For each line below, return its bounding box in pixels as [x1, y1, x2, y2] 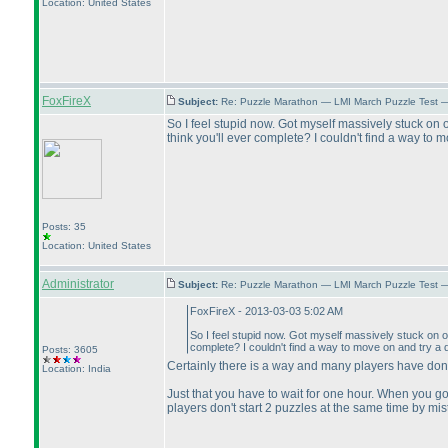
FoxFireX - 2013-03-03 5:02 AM [190, 305, 343, 317]
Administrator [42, 277, 114, 291]
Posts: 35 [42, 221, 86, 232]
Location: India [42, 363, 111, 374]
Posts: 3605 [42, 344, 98, 355]
